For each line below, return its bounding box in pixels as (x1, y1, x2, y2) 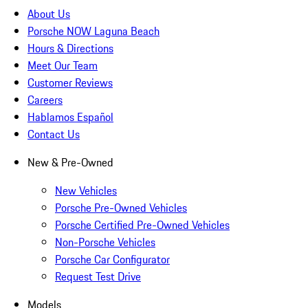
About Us (27, 5, 70, 23)
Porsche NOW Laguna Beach (27, 23, 159, 40)
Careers (27, 91, 63, 109)
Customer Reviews (27, 74, 113, 91)
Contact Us (27, 126, 80, 143)
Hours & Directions (27, 40, 113, 57)
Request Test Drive (55, 268, 141, 285)
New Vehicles (55, 182, 117, 199)
